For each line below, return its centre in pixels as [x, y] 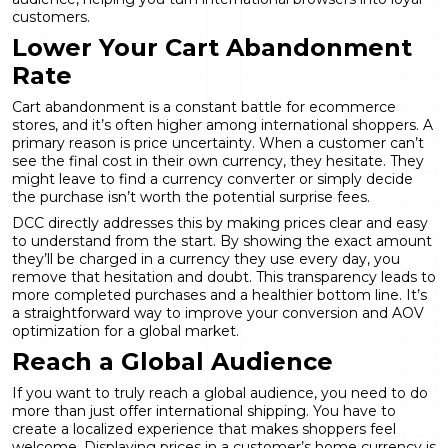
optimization [56, 330]
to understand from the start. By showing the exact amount [222, 240]
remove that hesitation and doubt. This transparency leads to [224, 276]
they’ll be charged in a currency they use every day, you [206, 258]
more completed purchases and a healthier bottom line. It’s [219, 294]
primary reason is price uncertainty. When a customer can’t [218, 142]
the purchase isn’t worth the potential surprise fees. [191, 196]
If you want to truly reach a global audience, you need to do [220, 392]
